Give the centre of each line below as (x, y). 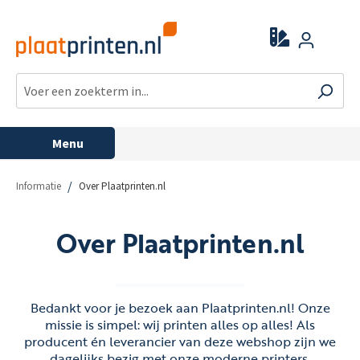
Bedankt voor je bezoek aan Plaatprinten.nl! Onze (180, 308)
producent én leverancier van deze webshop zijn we (180, 342)
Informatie (39, 186)
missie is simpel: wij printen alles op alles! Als (180, 325)
